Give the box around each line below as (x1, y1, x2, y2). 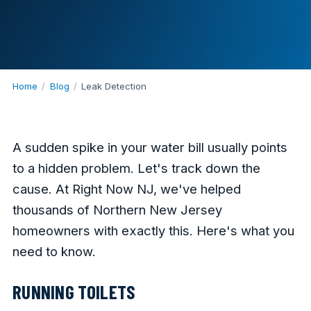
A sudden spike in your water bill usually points (12, 140, 287, 155)
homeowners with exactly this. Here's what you (12, 223, 294, 239)
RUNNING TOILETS (12, 280, 136, 303)
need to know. (12, 244, 96, 260)
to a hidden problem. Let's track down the (12, 160, 260, 176)
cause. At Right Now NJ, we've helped (12, 181, 241, 197)
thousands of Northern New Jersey (12, 202, 222, 218)
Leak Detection (81, 81, 147, 92)
